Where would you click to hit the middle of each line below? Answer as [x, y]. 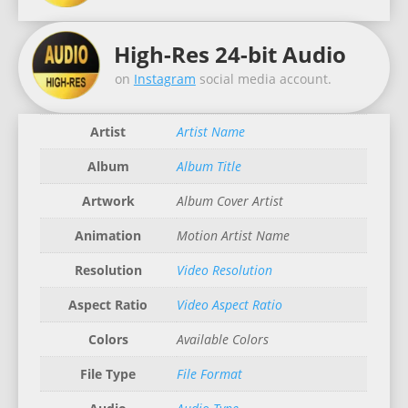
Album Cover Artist [229, 201]
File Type [108, 374]
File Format [209, 374]
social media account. [263, 79]
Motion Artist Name [233, 236]
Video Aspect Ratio [229, 305]
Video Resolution [224, 270]
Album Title [209, 167]
